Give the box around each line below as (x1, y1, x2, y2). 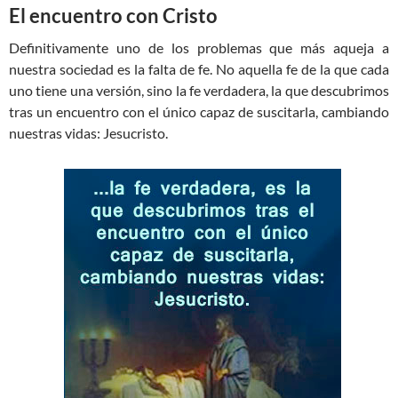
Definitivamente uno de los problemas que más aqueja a (9, 39, 389, 57)
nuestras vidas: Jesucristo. (9, 124, 168, 142)
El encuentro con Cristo (9, 4, 218, 28)
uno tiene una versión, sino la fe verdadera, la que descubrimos (9, 82, 389, 99)
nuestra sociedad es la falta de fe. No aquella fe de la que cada (9, 60, 389, 78)
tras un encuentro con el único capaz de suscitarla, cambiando (9, 103, 389, 121)
